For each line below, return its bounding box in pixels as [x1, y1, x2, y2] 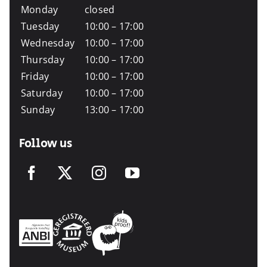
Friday [20, 69, 49, 83]
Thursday [20, 52, 64, 66]
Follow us [18, 134, 72, 153]
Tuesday [20, 19, 60, 33]
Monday [20, 2, 58, 16]
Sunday [20, 103, 55, 116]
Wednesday [20, 36, 75, 49]
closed [84, 2, 115, 16]
